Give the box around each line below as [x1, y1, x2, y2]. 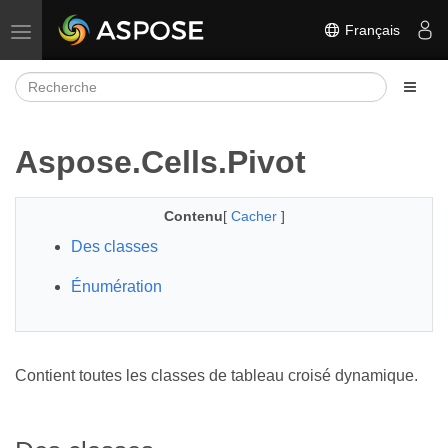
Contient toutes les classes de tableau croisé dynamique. [15, 367, 418, 384]
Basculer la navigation [20, 22, 159, 38]
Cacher [230, 208, 281, 224]
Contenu [163, 208, 223, 224]
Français [341, 21, 400, 38]
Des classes [71, 238, 158, 255]
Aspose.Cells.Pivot [15, 144, 306, 180]
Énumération [71, 278, 162, 295]
